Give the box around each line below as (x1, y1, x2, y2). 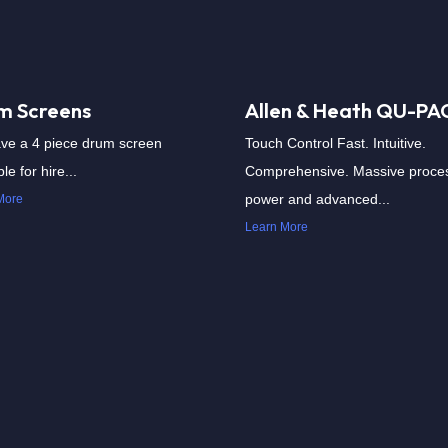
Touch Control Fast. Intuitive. (245, 135, 426, 151)
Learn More (245, 220, 308, 234)
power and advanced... (245, 191, 390, 207)
